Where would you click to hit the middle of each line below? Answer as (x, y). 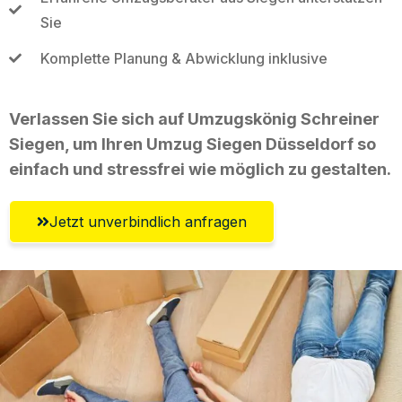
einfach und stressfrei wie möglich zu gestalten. (200, 169)
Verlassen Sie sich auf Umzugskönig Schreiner (194, 118)
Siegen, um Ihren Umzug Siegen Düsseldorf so (192, 144)
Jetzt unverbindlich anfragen (148, 221)
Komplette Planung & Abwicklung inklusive (184, 58)
